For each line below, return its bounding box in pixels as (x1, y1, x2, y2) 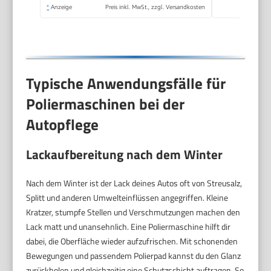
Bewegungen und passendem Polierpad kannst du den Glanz (26, 249, 241, 263)
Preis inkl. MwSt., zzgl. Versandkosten (105, 3, 206, 11)
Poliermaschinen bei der (26, 92, 185, 116)
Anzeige (49, 3, 73, 11)
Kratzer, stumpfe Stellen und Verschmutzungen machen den (26, 206, 241, 219)
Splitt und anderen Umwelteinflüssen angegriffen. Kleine (26, 191, 229, 204)
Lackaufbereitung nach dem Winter (26, 145, 223, 165)
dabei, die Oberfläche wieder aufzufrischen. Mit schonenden (26, 235, 238, 248)
